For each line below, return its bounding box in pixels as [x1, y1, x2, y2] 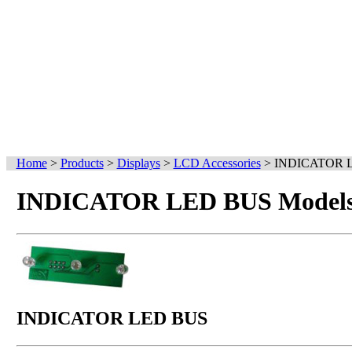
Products [60, 156, 104, 170]
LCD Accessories [173, 156, 261, 170]
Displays [116, 156, 160, 170]
